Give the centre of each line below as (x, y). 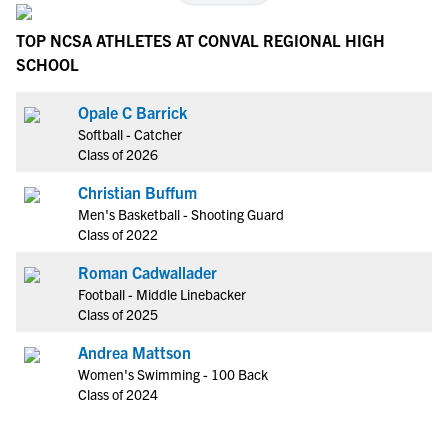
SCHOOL (47, 64)
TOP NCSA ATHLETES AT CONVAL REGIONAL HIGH (200, 40)
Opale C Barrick (132, 112)
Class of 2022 (118, 234)
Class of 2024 (118, 394)
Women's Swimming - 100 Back (173, 374)
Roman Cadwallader (147, 272)
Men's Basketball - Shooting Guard (181, 214)
